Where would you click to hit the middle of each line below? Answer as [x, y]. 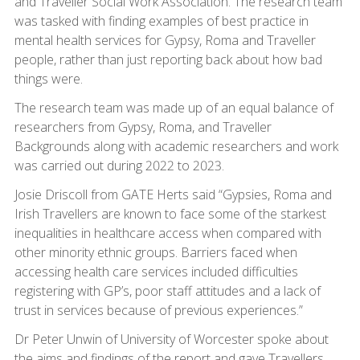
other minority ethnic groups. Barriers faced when [155, 252]
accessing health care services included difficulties [156, 271]
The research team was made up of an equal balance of [174, 107]
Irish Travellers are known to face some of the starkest [170, 213]
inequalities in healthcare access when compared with [168, 233]
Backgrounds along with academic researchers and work [176, 146]
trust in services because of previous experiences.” [158, 310]
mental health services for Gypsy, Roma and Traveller [165, 40]
